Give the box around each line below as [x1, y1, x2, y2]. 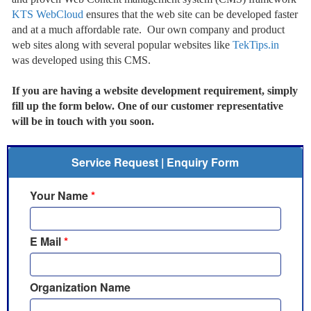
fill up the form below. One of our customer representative [12, 100, 284, 112]
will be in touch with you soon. [12, 115, 155, 128]
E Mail [30, 233, 62, 250]
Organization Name [30, 279, 131, 296]
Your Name [30, 187, 89, 204]
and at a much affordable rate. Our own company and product [12, 24, 285, 36]
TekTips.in [233, 39, 280, 51]
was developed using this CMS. [12, 54, 151, 67]
